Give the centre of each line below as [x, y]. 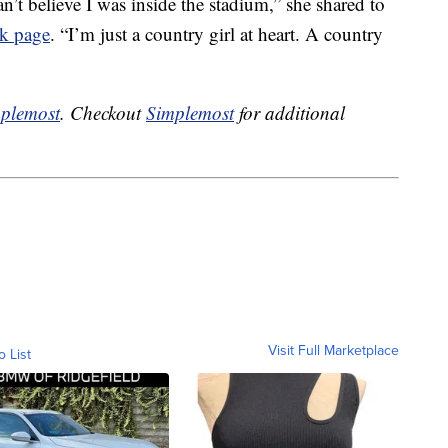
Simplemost [190, 113]
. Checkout [103, 113]
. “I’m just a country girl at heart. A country [216, 34]
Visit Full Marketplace [333, 350]
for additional [289, 113]
